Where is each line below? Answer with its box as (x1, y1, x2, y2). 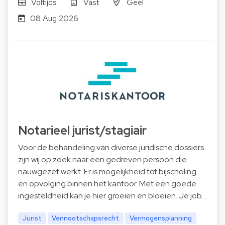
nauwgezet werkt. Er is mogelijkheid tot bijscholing (18, 166, 196, 177)
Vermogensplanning (130, 213, 192, 222)
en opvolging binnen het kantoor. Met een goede (18, 178, 196, 189)
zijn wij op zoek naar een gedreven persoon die (18, 154, 187, 165)
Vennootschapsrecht (52, 213, 120, 222)
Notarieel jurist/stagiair (18, 122, 147, 138)
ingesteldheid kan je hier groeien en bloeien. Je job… (18, 190, 206, 201)
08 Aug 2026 (30, 13, 78, 24)
